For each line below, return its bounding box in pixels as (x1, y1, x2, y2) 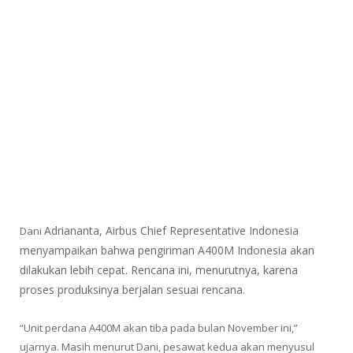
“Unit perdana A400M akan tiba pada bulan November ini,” (20, 320, 298, 335)
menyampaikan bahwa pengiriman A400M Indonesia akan (20, 242, 314, 258)
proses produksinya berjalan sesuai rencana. (20, 281, 245, 297)
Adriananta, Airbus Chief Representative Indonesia (44, 222, 299, 238)
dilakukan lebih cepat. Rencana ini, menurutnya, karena (20, 262, 298, 277)
